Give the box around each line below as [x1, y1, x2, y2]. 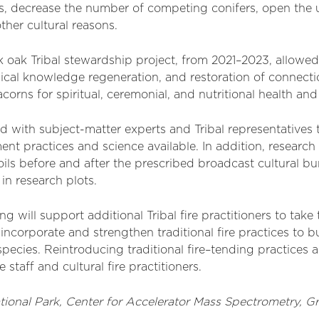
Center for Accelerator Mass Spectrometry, [66, 296, 305, 308]
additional [88, 210, 143, 221]
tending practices [211, 244, 312, 256]
